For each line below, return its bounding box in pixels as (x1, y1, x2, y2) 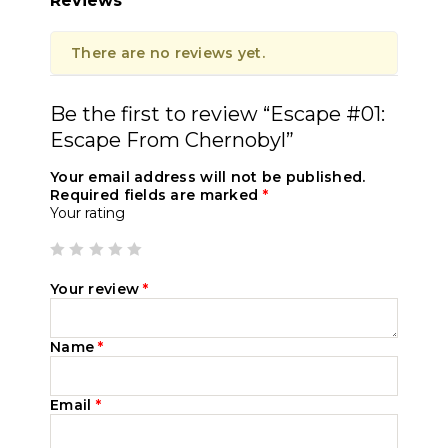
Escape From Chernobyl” (50, 127, 294, 152)
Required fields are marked (50, 185, 263, 204)
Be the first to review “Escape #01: (50, 101, 385, 126)
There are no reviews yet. (71, 43, 265, 62)
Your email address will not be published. (50, 167, 366, 186)
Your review (50, 279, 144, 298)
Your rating (50, 203, 125, 222)
